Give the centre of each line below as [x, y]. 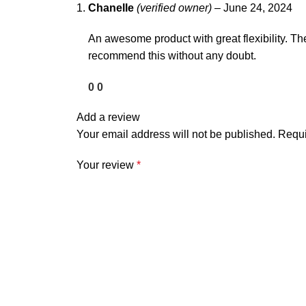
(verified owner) [174, 8]
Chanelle [112, 8]
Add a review [108, 117]
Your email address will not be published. [176, 134]
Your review [107, 165]
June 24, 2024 [258, 8]
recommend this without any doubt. [172, 56]
